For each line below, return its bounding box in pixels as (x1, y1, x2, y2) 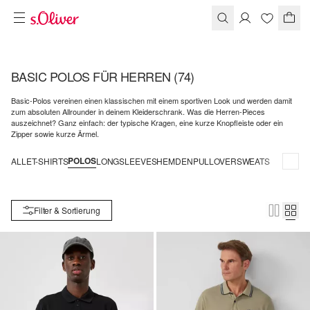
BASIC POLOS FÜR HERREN (11, 67, 174, 85)
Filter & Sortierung (34, 204, 100, 216)
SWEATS (236, 155, 270, 167)
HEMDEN (156, 155, 193, 167)
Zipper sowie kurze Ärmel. (11, 128, 99, 139)
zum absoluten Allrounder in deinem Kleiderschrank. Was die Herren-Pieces (11, 106, 265, 117)
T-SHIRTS (31, 155, 69, 167)
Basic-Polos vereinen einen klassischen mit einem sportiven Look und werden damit (11, 95, 292, 106)
